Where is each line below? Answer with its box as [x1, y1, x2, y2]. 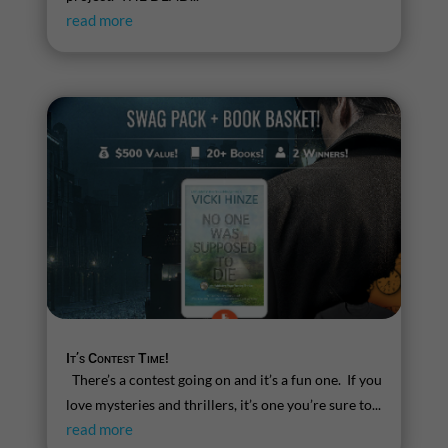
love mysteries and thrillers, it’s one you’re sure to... [65, 395, 381, 413]
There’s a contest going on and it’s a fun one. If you [65, 370, 383, 388]
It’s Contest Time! [65, 349, 169, 366]
